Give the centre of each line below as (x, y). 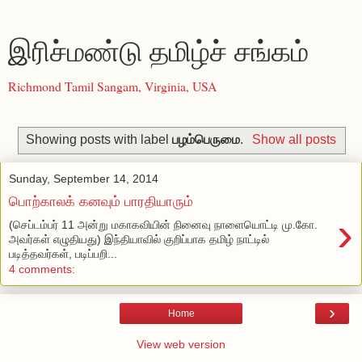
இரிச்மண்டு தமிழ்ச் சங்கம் (158, 51)
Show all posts (294, 139)
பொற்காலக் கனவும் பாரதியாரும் (101, 202)
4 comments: (42, 269)
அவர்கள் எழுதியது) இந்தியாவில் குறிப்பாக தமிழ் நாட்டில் (139, 239)
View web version (181, 344)
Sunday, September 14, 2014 (84, 178)
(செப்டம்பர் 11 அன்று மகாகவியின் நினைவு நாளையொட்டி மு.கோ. (163, 224)
